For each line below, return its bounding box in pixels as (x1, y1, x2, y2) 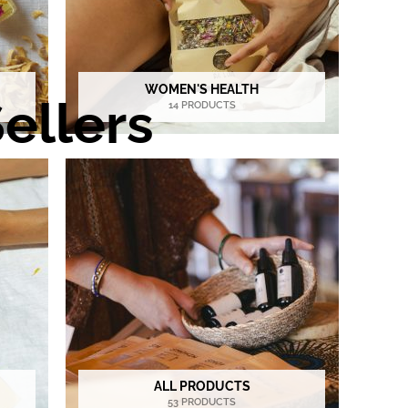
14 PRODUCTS (168, 98, 236, 111)
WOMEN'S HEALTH (145, 80, 260, 97)
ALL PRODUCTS (153, 378, 250, 394)
